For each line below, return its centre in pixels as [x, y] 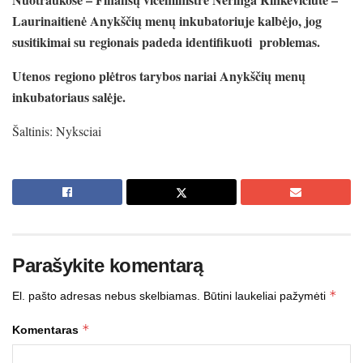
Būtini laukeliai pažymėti [266, 295]
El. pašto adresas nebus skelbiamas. [106, 295]
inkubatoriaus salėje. [69, 96]
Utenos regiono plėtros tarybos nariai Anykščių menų [159, 75]
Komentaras [47, 329]
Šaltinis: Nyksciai [57, 130]
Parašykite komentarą [108, 265]
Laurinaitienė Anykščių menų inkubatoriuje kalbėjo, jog [167, 20]
